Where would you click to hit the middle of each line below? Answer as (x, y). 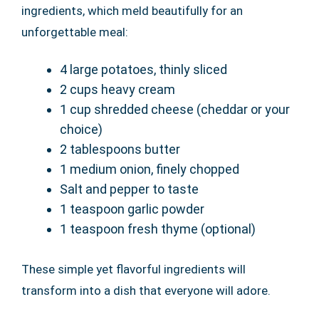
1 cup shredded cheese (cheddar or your (175, 109)
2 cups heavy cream (117, 89)
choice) (81, 129)
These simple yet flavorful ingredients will (134, 269)
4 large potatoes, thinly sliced (143, 69)
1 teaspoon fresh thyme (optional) (158, 229)
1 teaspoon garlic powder (132, 209)
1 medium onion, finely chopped (150, 169)
